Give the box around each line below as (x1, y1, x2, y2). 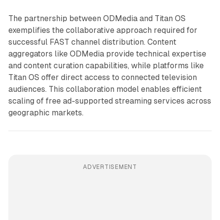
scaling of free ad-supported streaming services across (8, 96, 211, 106)
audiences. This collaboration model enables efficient (8, 84, 202, 94)
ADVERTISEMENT (83, 164, 137, 171)
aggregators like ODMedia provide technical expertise (8, 49, 206, 59)
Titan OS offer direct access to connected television (8, 73, 197, 82)
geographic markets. (8, 108, 83, 118)
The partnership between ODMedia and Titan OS (8, 14, 186, 24)
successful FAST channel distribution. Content (8, 37, 176, 47)
